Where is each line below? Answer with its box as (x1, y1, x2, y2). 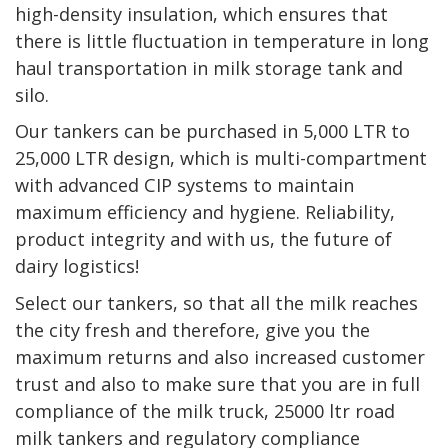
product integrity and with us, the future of (15, 227, 392, 252)
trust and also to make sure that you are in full (15, 372, 420, 397)
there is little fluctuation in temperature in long (15, 29, 429, 54)
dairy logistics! (15, 254, 139, 279)
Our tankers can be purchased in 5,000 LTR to (15, 119, 410, 144)
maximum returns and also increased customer (15, 345, 425, 370)
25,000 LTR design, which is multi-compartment (15, 146, 427, 171)
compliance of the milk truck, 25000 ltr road (15, 399, 395, 424)
